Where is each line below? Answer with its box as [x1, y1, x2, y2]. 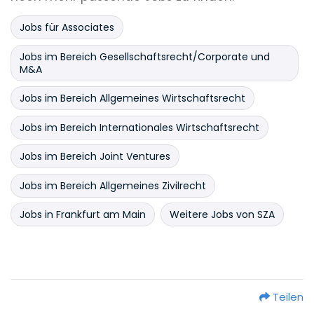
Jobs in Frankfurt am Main [20, 207, 146, 222]
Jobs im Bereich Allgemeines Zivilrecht [20, 178, 206, 193]
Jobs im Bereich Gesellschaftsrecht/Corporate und [20, 49, 270, 64]
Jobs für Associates [20, 20, 114, 35]
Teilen [273, 289, 303, 304]
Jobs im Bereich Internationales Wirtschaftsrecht [20, 120, 259, 135]
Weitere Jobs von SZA [169, 207, 275, 222]
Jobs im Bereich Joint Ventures [20, 149, 170, 164]
